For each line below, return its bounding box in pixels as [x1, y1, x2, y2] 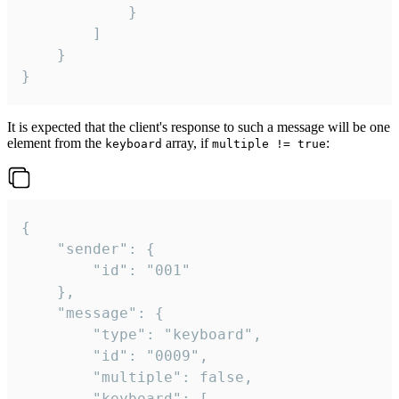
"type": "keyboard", [21, 326, 93, 344]
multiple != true [212, 137, 326, 151]
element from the [7, 135, 105, 151]
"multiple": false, [21, 369, 93, 387]
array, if [162, 135, 212, 151]
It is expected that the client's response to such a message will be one [7, 119, 390, 135]
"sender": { [21, 240, 57, 258]
